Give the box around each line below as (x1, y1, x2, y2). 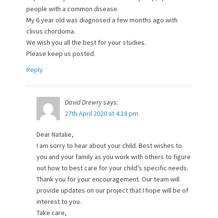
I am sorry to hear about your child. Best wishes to (36, 141, 182, 150)
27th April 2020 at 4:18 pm (65, 109, 138, 118)
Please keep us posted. (26, 49, 95, 58)
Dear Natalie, (36, 130, 73, 139)
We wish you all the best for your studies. (26, 38, 146, 47)
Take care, (36, 208, 67, 217)
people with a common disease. (26, 4, 119, 13)
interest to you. (36, 197, 81, 206)
